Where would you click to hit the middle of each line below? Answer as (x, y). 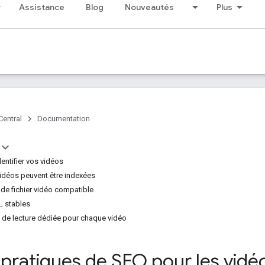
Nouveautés (149, 7)
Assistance (42, 7)
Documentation (64, 119)
